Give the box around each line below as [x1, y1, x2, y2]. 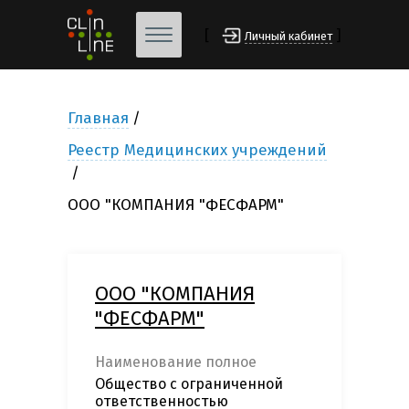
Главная [68, 109, 129, 129]
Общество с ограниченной [95, 375, 283, 393]
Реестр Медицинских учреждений [68, 141, 327, 161]
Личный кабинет [245, 29, 332, 44]
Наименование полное [95, 353, 257, 372]
